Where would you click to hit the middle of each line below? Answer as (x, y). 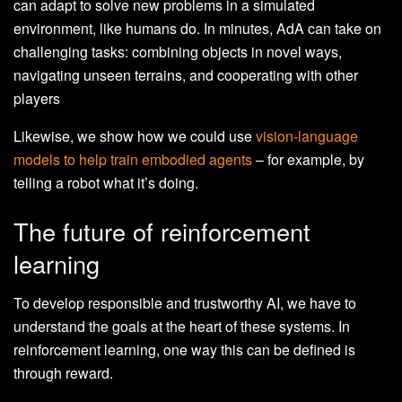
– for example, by (308, 160)
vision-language (307, 136)
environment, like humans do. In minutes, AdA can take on (197, 29)
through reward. (63, 373)
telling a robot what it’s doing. (106, 183)
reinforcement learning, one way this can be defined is (184, 350)
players (37, 99)
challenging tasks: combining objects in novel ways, (178, 52)
